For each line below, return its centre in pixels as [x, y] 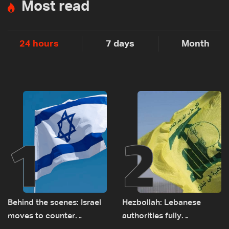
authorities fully [152, 216]
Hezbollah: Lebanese [162, 203]
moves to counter [41, 216]
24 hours [39, 44]
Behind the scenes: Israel [54, 203]
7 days [120, 44]
